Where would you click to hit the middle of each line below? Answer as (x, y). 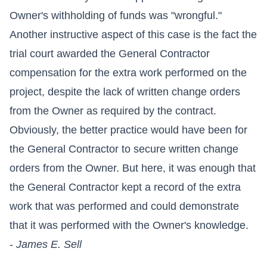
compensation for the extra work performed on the (128, 72)
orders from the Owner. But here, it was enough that (133, 168)
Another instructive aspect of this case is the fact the (133, 34)
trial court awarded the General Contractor (110, 53)
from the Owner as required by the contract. (113, 111)
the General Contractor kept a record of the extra (125, 187)
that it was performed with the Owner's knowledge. (129, 225)
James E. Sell (49, 244)
